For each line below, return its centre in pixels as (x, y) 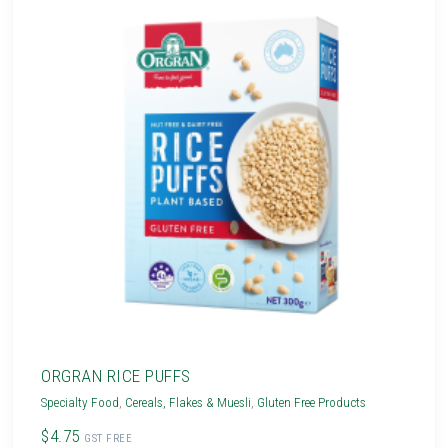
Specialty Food (80, 402)
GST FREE (108, 438)
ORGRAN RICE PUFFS (116, 375)
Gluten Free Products (312, 402)
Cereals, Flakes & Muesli (188, 402)
